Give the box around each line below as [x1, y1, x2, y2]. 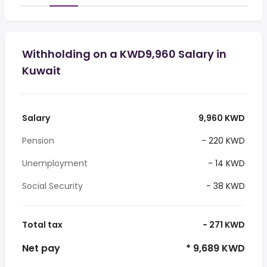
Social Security [22, 180, 83, 192]
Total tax [22, 219, 63, 231]
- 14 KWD [206, 157, 245, 169]
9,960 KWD [197, 112, 245, 124]
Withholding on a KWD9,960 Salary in [22, 46, 226, 61]
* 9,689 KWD [184, 241, 245, 255]
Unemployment [22, 157, 88, 169]
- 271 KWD [201, 219, 245, 231]
